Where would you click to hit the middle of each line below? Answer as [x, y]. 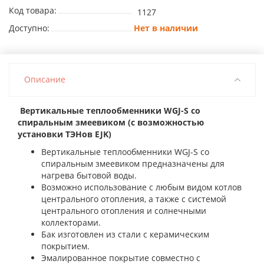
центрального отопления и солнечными [124, 211]
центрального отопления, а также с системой [134, 199]
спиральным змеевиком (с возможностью [111, 122]
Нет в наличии [166, 28]
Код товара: [33, 10]
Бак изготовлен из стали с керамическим [125, 234]
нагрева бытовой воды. [89, 175]
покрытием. [65, 246]
